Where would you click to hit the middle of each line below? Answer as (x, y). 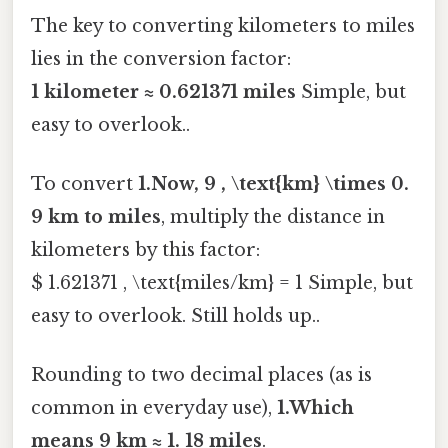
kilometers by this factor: (145, 250)
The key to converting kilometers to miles (223, 25)
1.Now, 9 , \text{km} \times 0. (273, 184)
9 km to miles (96, 217)
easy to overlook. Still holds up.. (175, 316)
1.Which (315, 408)
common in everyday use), (154, 408)
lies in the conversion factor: (161, 58)
